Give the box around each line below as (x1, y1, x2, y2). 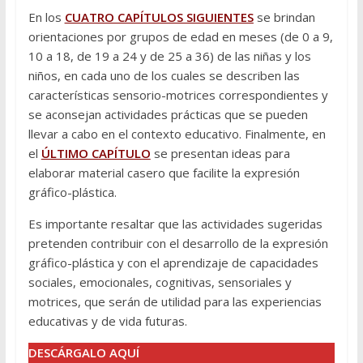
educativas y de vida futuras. (28, 313, 187, 330)
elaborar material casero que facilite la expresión (28, 164, 300, 181)
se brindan (253, 9, 315, 26)
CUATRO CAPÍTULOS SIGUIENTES (64, 9, 254, 26)
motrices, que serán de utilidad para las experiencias (28, 293, 322, 310)
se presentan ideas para (150, 145, 290, 162)
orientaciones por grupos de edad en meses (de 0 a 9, (28, 28, 333, 45)
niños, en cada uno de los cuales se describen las (28, 67, 300, 84)
